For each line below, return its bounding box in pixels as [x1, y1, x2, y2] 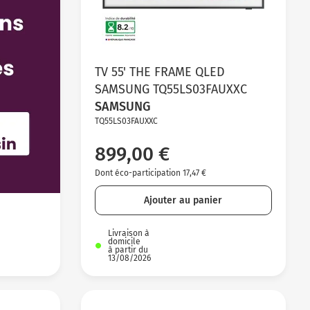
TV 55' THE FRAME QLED [94, 64, 225, 80]
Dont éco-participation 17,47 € [94, 167, 206, 178]
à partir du [107, 244, 148, 255]
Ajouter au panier [144, 194, 223, 206]
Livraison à [107, 228, 149, 238]
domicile [107, 236, 140, 246]
